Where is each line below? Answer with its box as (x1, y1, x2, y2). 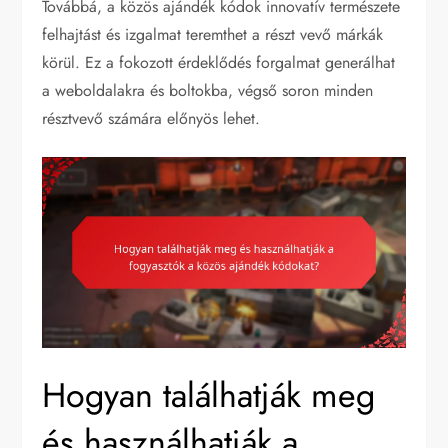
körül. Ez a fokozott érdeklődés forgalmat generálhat (42, 51, 396, 75)
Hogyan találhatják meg (42, 370, 376, 420)
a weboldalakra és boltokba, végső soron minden (42, 79, 374, 103)
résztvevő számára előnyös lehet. (42, 107, 261, 131)
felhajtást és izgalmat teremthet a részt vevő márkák (42, 23, 384, 47)
